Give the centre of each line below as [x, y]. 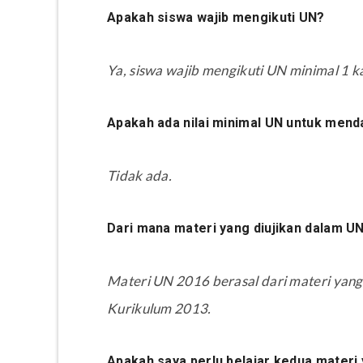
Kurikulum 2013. [159, 308]
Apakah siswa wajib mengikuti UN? [216, 17]
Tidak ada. [139, 175]
